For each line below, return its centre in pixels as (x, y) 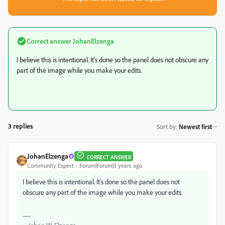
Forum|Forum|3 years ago (111, 165)
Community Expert (50, 165)
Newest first (195, 126)
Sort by (166, 126)
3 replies (21, 126)
